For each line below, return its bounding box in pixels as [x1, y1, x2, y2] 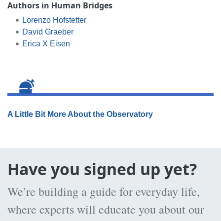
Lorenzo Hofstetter [22, 15, 86, 24]
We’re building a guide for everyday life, [7, 183, 200, 199]
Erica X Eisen [22, 39, 70, 48]
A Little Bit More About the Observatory [7, 110, 153, 118]
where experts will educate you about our [7, 201, 204, 217]
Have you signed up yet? [7, 158, 197, 180]
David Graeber [22, 27, 74, 36]
